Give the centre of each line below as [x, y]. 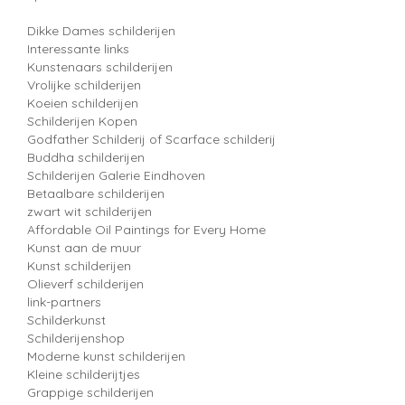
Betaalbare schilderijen [96, 193]
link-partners [64, 301]
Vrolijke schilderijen [84, 85]
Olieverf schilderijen [85, 283]
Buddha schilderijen [86, 157]
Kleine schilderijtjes [84, 374]
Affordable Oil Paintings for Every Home [146, 229]
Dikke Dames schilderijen [101, 30]
